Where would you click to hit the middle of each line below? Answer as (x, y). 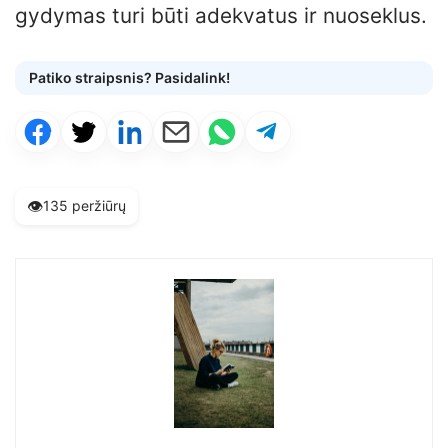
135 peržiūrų (84, 206)
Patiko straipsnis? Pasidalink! (129, 77)
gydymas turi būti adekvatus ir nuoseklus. (221, 15)
